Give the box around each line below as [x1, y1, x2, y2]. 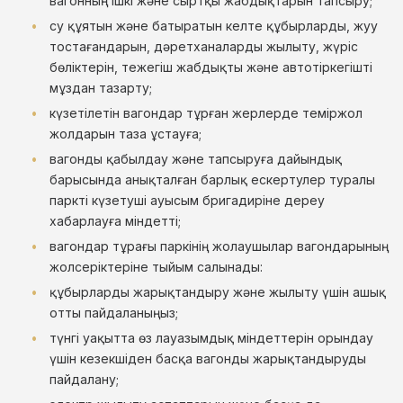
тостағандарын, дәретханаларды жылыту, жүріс [49, 39, 358, 54]
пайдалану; [49, 372, 119, 387]
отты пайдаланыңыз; [49, 305, 178, 320]
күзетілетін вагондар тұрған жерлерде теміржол [49, 105, 363, 121]
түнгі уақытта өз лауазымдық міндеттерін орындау [49, 330, 373, 345]
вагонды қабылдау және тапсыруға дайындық [49, 151, 342, 166]
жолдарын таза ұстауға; [49, 126, 201, 141]
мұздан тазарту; [49, 80, 152, 95]
